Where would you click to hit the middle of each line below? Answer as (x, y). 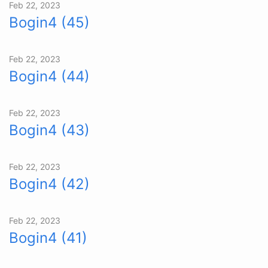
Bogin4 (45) (49, 22)
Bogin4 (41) (48, 237)
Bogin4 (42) (49, 184)
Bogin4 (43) (49, 130)
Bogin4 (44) (49, 76)
